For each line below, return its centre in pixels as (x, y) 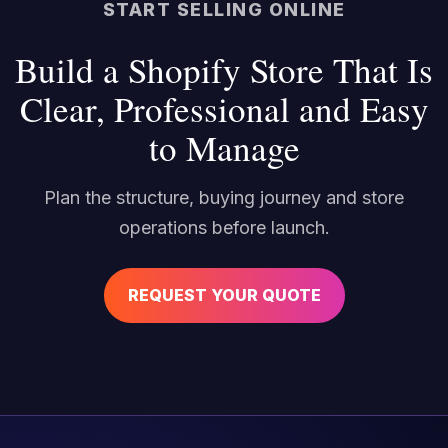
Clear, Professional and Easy (224, 108)
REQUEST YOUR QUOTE (224, 295)
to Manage (224, 147)
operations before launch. (224, 227)
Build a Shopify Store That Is (224, 69)
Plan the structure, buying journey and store (224, 197)
